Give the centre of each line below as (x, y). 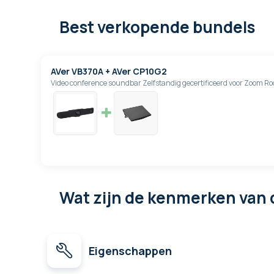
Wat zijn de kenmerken (149, 197)
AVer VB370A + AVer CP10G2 (109, 71)
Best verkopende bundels (157, 27)
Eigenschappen (130, 250)
